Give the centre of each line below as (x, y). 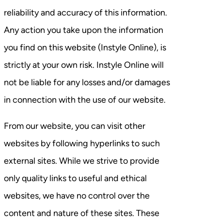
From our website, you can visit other (75, 126)
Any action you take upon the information (84, 30)
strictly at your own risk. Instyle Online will (84, 65)
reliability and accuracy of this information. (85, 12)
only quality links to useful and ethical (75, 178)
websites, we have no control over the (77, 195)
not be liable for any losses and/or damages (87, 82)
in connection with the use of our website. (85, 100)
